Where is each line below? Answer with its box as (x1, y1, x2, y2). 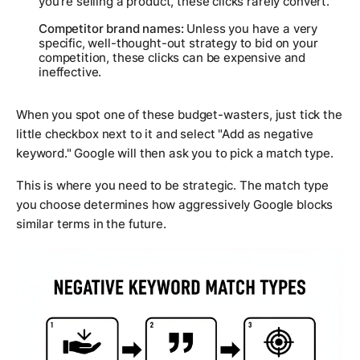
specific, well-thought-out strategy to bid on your (39, 35, 318, 51)
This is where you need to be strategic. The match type (16, 177, 329, 193)
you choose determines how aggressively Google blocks (16, 196, 333, 212)
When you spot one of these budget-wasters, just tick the (16, 106, 342, 122)
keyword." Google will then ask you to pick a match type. (16, 145, 333, 161)
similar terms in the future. (16, 215, 166, 231)
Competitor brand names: (39, 20, 184, 36)
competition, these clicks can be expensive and (39, 49, 306, 65)
